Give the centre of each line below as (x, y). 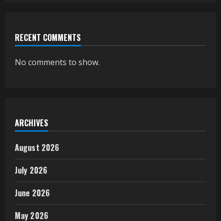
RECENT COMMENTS (48, 38)
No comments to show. (57, 62)
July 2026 (31, 170)
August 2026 (37, 148)
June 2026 (32, 193)
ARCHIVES (32, 123)
